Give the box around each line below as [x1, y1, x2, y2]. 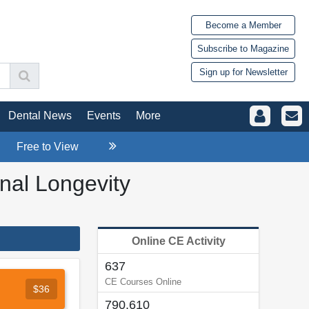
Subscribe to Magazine [197, 43, 289, 54]
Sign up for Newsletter [199, 67, 288, 78]
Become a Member [205, 20, 281, 31]
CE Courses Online [105, 276, 181, 287]
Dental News [8, 109, 72, 121]
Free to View [17, 140, 79, 152]
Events [87, 109, 121, 121]
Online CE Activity [131, 235, 226, 247]
